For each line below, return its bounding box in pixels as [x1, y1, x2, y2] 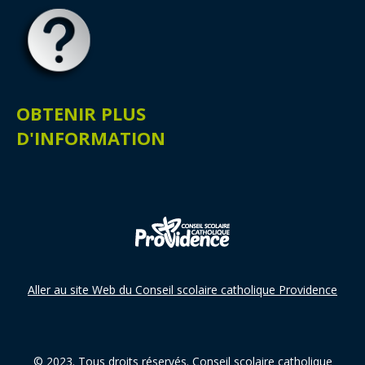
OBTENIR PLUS [16, 101, 146, 125]
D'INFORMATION [16, 125, 165, 150]
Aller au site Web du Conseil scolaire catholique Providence [28, 282, 337, 297]
